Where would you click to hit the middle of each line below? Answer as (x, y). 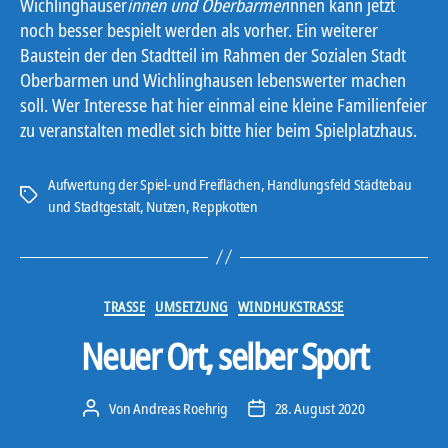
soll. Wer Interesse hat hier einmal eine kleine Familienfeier (223, 104)
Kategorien (259, 302)
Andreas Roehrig (180, 408)
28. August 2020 (319, 408)
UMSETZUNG (191, 306)
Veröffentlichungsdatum (323, 409)
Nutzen (166, 205)
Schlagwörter (56, 195)
